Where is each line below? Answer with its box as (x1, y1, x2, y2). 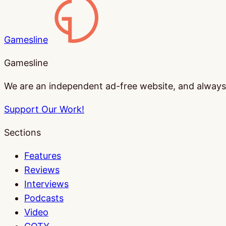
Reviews (24, 164, 60, 175)
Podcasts (24, 192, 64, 203)
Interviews (24, 178, 69, 189)
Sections (4, 127, 41, 138)
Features (24, 150, 61, 161)
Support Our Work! (4, 103, 84, 115)
